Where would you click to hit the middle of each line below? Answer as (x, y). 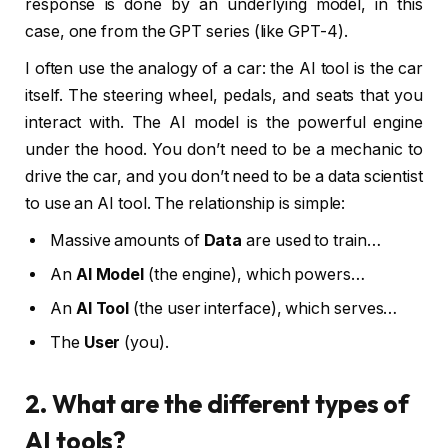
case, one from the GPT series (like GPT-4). (186, 31)
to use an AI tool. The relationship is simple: (185, 203)
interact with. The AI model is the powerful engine (224, 122)
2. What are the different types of (217, 404)
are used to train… (311, 240)
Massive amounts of (127, 240)
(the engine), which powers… (254, 274)
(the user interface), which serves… (263, 308)
